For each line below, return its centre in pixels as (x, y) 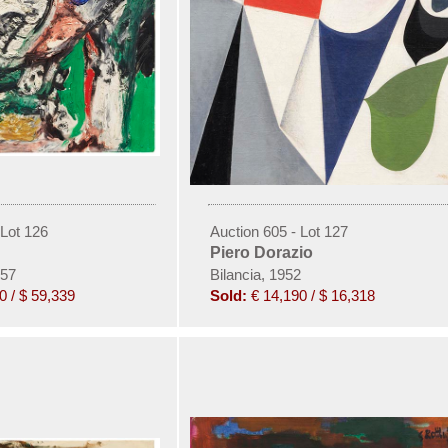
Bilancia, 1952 (255, 274)
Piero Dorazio (261, 252)
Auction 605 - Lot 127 (278, 231)
